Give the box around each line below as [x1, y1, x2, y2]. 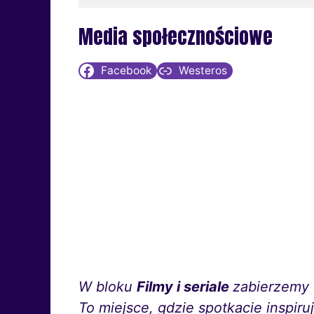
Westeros [179, 64, 228, 78]
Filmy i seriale [137, 278, 233, 296]
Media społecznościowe [78, 22, 273, 52]
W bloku [78, 278, 137, 296]
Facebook [100, 64, 151, 78]
